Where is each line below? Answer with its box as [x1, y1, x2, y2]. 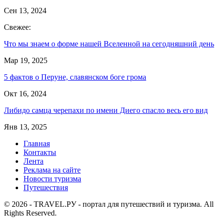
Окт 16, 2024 [4, 89, 46, 98]
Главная [23, 139, 50, 148]
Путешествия [23, 183, 68, 192]
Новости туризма [23, 174, 81, 183]
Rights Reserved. [4, 208, 57, 217]
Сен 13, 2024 [4, 6, 46, 15]
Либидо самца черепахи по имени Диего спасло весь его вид [4, 106, 208, 114]
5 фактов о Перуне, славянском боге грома [4, 72, 146, 81]
